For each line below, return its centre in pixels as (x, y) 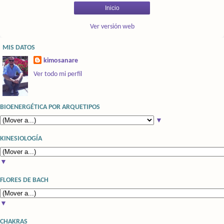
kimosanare (60, 60)
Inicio (112, 8)
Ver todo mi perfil (57, 74)
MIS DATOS (19, 47)
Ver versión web (112, 26)
